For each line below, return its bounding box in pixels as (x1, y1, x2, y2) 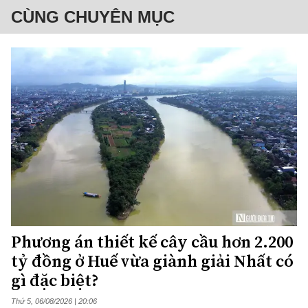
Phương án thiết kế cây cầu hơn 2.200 (11, 230, 293, 254)
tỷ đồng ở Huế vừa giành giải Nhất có (11, 250, 294, 273)
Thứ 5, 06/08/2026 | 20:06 (11, 297, 97, 306)
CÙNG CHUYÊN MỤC (11, 8, 175, 27)
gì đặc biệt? (11, 269, 99, 292)
